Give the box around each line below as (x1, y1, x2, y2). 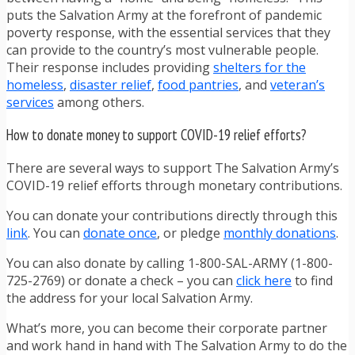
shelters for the (213, 58, 306, 76)
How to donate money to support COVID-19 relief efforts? (6, 125, 306, 145)
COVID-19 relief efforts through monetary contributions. (6, 177, 342, 195)
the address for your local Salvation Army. (6, 289, 253, 307)
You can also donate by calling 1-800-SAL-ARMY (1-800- (6, 254, 333, 273)
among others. (54, 93, 144, 111)
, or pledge (157, 224, 223, 242)
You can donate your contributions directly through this (6, 207, 338, 225)
